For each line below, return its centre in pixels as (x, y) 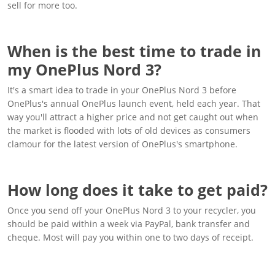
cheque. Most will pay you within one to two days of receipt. (130, 237)
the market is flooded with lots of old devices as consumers (129, 130)
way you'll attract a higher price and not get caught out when (133, 117)
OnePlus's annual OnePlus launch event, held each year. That (134, 103)
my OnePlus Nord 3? (84, 69)
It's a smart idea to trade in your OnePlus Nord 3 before (122, 90)
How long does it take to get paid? (137, 189)
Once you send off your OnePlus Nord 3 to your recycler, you (132, 210)
